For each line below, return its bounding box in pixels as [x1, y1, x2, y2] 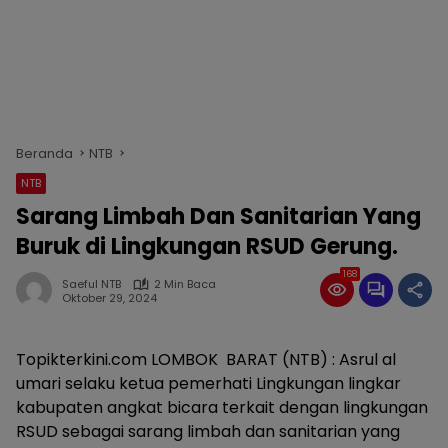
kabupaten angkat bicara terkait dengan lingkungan [16, 396, 428, 419]
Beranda [16, 144, 73, 163]
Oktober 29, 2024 [62, 289, 157, 306]
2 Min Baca [154, 276, 216, 292]
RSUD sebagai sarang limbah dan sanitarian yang [16, 420, 400, 443]
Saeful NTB [62, 276, 121, 292]
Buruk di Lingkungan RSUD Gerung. [16, 231, 398, 262]
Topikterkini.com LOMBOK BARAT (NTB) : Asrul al [16, 348, 396, 371]
